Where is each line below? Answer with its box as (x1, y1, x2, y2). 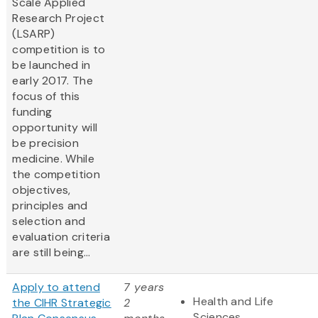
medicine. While (12, 151, 94, 167)
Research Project (12, 11, 105, 26)
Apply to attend (12, 280, 100, 295)
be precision (12, 136, 79, 151)
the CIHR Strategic (12, 295, 111, 311)
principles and (12, 198, 88, 214)
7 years (124, 280, 165, 295)
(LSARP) (12, 26, 55, 42)
